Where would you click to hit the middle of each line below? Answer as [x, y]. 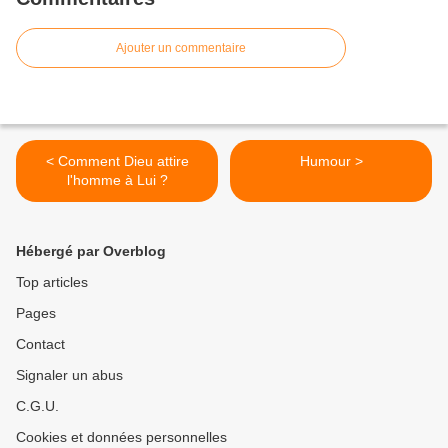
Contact [40, 344]
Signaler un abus [69, 375]
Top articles [52, 282]
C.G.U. [37, 406]
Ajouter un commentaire [181, 48]
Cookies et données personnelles [121, 437]
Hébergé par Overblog [91, 251]
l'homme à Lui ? [117, 180]
